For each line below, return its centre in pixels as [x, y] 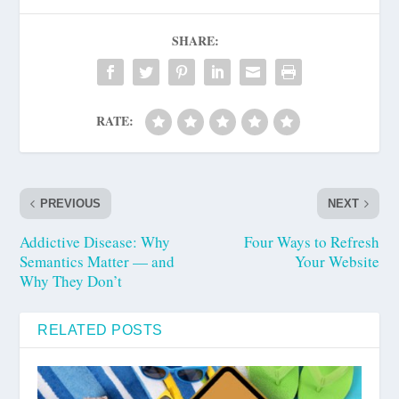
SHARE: [195, 41]
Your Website [337, 262]
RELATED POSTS [100, 330]
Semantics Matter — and [98, 262]
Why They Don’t [71, 281]
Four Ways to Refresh [311, 242]
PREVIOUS [71, 204]
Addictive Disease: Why [95, 242]
